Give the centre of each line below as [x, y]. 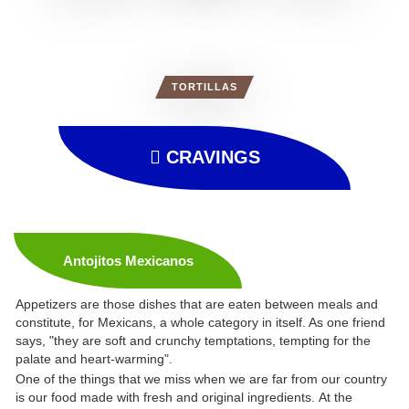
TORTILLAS [204, 87]
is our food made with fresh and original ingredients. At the [184, 397]
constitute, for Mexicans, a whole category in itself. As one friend [200, 322]
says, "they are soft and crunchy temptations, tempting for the [193, 341]
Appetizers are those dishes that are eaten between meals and [197, 304]
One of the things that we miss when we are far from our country [201, 379]
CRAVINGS [210, 157]
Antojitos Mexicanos [128, 261]
